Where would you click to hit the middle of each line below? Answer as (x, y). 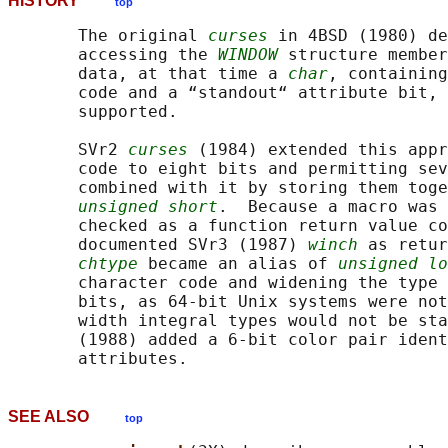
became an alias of (238, 264)
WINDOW (248, 55)
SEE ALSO (66, 417)
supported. (93, 112)
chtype (108, 264)
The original (108, 36)
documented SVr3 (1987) (158, 245)
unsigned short (148, 207)
